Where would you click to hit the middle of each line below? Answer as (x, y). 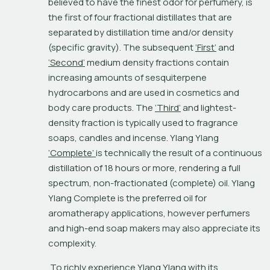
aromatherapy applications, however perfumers (149, 213)
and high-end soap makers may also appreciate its (154, 228)
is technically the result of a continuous (179, 152)
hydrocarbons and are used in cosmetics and (144, 92)
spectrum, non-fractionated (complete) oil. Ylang (152, 183)
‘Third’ (168, 107)
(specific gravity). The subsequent (122, 47)
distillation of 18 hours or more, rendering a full (144, 168)
